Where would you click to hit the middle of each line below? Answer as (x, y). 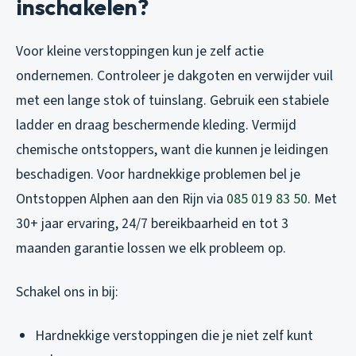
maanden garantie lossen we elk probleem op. (151, 249)
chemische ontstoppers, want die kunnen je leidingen (172, 150)
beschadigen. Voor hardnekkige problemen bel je (158, 175)
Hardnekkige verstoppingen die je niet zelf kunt (174, 336)
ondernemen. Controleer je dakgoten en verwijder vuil (174, 76)
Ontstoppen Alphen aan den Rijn (110, 199)
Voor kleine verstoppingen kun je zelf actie (140, 52)
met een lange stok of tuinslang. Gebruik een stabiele (172, 101)
